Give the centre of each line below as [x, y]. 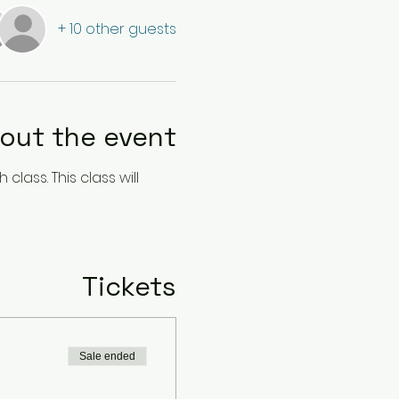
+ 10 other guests [117, 29]
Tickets [129, 286]
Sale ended [107, 356]
